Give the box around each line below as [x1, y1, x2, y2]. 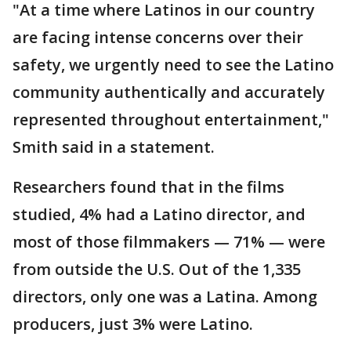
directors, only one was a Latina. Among [13, 286, 317, 308]
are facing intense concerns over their [13, 27, 303, 49]
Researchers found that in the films [13, 176, 284, 198]
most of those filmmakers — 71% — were [13, 231, 325, 253]
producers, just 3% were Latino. [13, 313, 253, 335]
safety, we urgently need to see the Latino [13, 54, 334, 76]
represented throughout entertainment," [13, 109, 329, 131]
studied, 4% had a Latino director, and [13, 204, 306, 226]
